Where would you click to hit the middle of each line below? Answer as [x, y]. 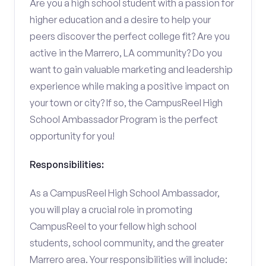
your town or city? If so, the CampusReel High [126, 103]
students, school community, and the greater [127, 243]
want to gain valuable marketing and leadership [131, 69]
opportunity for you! [72, 136]
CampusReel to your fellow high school [113, 226]
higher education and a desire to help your [120, 20]
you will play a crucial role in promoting [111, 210]
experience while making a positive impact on [129, 86]
